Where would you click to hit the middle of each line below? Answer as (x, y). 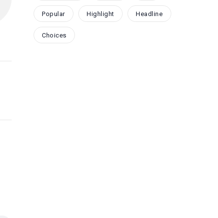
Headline (149, 14)
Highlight (100, 14)
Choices (54, 35)
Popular (54, 14)
